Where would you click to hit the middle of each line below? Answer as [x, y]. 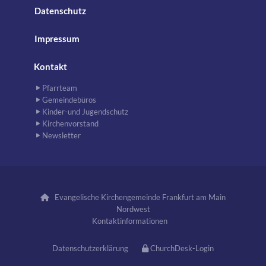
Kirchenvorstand [70, 124]
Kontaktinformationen [129, 221]
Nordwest [133, 209]
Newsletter [61, 136]
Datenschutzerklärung [90, 248]
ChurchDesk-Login [182, 248]
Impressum [57, 39]
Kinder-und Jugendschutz [85, 112]
